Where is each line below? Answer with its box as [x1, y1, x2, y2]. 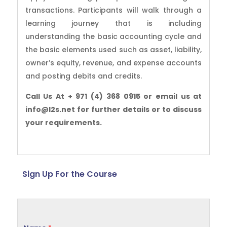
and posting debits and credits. [25, 71, 142, 82]
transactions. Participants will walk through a [25, 5, 202, 16]
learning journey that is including [25, 18, 202, 29]
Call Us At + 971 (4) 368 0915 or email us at [25, 91, 202, 102]
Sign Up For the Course [22, 168, 117, 180]
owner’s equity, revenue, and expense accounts [25, 58, 202, 68]
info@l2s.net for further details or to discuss [25, 104, 202, 115]
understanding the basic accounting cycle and [25, 31, 202, 42]
